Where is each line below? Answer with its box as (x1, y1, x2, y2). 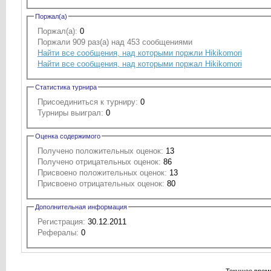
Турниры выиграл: (37, 108, 103, 117)
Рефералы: (37, 227, 79, 237)
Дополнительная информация (34, 203, 127, 211)
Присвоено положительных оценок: (37, 168, 167, 177)
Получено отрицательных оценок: (37, 157, 161, 166)
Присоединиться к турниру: (37, 97, 140, 106)
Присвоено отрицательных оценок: (37, 178, 165, 188)
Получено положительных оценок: (37, 146, 163, 155)
